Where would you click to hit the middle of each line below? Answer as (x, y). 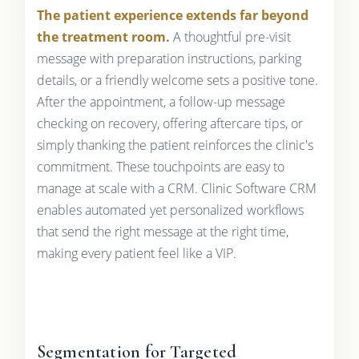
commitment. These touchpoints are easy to (160, 166)
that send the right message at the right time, (162, 231)
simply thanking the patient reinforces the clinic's (175, 145)
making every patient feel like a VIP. (136, 253)
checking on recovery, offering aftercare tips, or (169, 123)
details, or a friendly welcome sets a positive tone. (177, 80)
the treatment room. (103, 36)
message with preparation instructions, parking (169, 58)
